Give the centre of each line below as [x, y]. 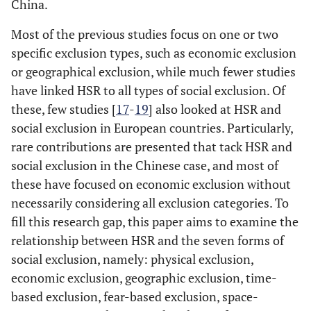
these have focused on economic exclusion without [151, 184]
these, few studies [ [64, 109]
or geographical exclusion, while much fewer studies [153, 72]
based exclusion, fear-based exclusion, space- [135, 296]
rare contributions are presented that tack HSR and [152, 146]
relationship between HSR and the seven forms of [148, 240]
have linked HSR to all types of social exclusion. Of [148, 90]
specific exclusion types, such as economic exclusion [154, 53]
